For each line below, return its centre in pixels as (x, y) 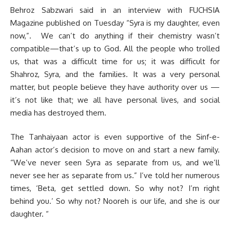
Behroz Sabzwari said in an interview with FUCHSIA (115, 10)
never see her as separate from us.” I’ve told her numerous (115, 176)
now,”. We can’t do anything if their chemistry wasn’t (115, 35)
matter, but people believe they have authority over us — (115, 87)
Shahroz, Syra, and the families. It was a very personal (115, 74)
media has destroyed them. (58, 112)
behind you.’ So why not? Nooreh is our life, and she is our (115, 201)
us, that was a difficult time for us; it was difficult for (115, 61)
